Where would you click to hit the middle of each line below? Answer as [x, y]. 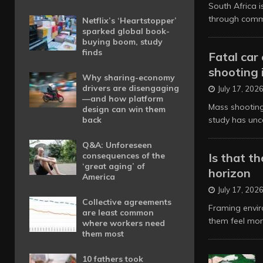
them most [103, 234]
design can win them [124, 109]
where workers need [124, 223]
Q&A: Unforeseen [117, 145]
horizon [229, 173]
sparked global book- [126, 31]
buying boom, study [122, 42]
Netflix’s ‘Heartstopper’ [129, 21]
